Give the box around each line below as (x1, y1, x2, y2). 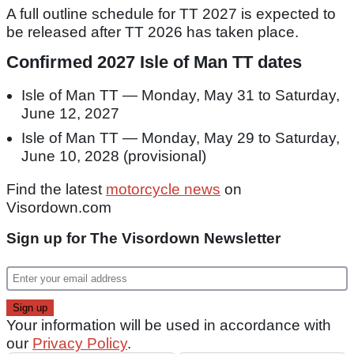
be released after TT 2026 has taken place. (6, 23, 299, 40)
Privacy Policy (32, 334, 127, 352)
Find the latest (6, 180, 106, 198)
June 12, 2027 (21, 104, 119, 122)
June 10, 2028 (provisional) (21, 147, 206, 164)
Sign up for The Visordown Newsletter (6, 229, 281, 247)
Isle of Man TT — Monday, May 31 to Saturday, (21, 86, 340, 104)
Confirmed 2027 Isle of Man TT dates (6, 51, 302, 72)
